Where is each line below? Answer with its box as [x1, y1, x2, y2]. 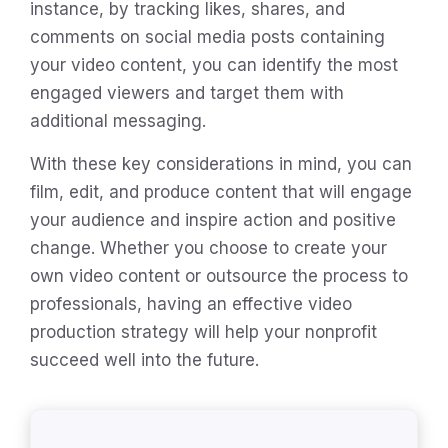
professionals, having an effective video [30, 293, 352, 314]
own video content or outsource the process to [30, 265, 408, 286]
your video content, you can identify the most [30, 54, 398, 75]
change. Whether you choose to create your [30, 237, 387, 258]
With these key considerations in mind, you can [30, 153, 412, 174]
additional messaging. [30, 110, 206, 131]
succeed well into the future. [30, 349, 264, 370]
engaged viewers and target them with [30, 82, 344, 103]
